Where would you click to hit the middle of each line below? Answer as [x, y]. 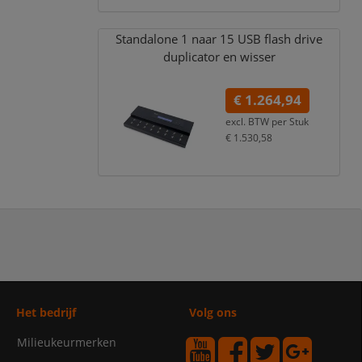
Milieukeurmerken [66, 343]
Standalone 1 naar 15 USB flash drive [219, 39]
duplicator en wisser [219, 57]
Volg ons [213, 313]
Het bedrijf [46, 313]
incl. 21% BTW [257, 154]
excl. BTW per [257, 122]
